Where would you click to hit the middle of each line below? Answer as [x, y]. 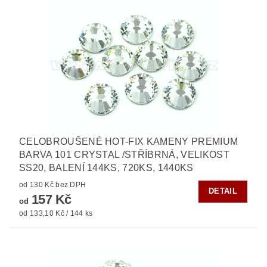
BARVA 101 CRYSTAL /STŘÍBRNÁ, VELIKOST [124, 154]
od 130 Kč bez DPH [71, 184]
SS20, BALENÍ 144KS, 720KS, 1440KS [106, 167]
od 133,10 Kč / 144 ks [56, 213]
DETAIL [223, 191]
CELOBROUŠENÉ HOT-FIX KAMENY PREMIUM [129, 141]
